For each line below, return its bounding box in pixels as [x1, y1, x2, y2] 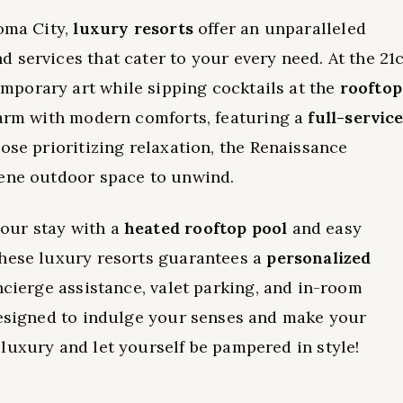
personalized [266, 247, 372, 268]
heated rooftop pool [123, 218, 288, 238]
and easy [287, 218, 362, 238]
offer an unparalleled [193, 18, 366, 39]
